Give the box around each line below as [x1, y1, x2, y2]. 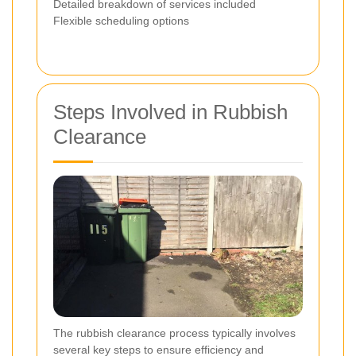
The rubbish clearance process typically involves [53, 326, 296, 339]
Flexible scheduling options [53, 14, 189, 28]
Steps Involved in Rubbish [53, 100, 288, 125]
